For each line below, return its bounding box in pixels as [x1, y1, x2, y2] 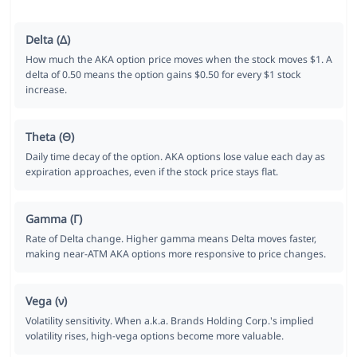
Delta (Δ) [25, 32, 70, 48]
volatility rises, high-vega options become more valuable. [25, 329, 284, 343]
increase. [25, 83, 67, 97]
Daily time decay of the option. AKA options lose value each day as [25, 150, 325, 164]
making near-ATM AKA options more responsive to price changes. [25, 247, 326, 261]
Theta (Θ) [25, 129, 74, 145]
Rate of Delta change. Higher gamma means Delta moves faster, [25, 232, 316, 246]
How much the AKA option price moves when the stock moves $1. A [25, 53, 332, 67]
